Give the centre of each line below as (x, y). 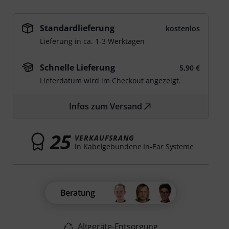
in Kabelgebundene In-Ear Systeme (134, 146)
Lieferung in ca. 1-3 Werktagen (93, 41)
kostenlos (182, 28)
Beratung (77, 193)
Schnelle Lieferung (78, 67)
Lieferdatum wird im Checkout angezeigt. (111, 81)
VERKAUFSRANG (105, 138)
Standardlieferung (77, 28)
